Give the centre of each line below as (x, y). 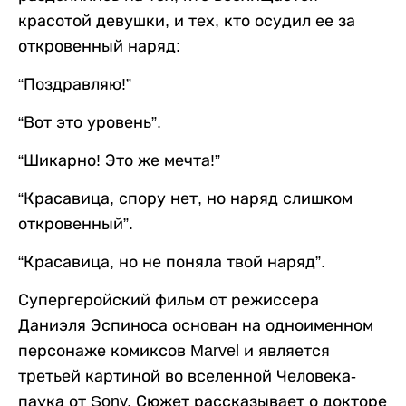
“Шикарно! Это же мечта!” (119, 161)
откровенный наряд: (99, 47)
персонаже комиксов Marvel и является (174, 351)
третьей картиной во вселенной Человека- (187, 377)
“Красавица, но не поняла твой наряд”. (172, 262)
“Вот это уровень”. (90, 123)
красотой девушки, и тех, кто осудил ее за (187, 21)
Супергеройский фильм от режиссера (169, 300)
